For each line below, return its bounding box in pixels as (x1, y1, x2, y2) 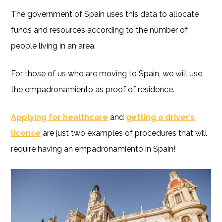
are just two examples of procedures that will (41, 128, 208, 138)
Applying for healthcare (11, 112, 109, 122)
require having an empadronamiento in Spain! (11, 144, 176, 154)
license (11, 128, 41, 138)
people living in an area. (11, 41, 96, 51)
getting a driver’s (126, 112, 195, 122)
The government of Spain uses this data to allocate (11, 9, 199, 19)
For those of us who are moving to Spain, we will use (11, 68, 203, 78)
